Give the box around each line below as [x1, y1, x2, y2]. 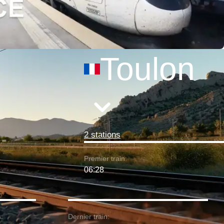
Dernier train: [68, 212, 109, 220]
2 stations [84, 130, 120, 139]
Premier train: [84, 154, 127, 162]
